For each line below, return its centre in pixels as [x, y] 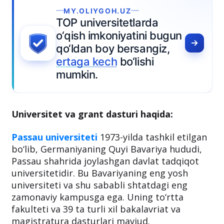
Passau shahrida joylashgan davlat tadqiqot [105, 195]
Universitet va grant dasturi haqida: [92, 148]
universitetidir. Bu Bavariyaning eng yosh [100, 207]
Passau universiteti [54, 171]
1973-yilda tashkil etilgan [152, 171]
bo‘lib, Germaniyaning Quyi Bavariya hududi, [107, 183]
